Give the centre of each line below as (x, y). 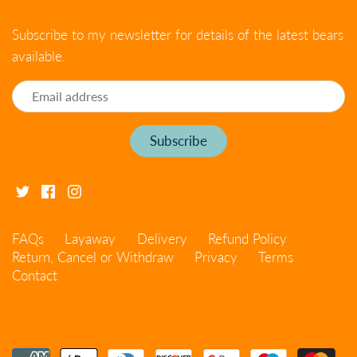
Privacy (216, 257)
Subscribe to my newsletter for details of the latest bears (178, 34)
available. (39, 56)
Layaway (90, 239)
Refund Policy (247, 239)
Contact (35, 276)
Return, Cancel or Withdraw (93, 257)
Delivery (162, 239)
